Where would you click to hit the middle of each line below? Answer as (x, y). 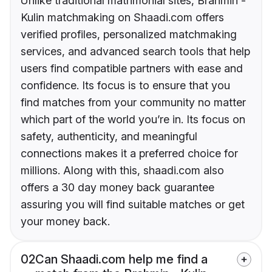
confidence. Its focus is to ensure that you (125, 86)
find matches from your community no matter (133, 103)
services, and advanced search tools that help (135, 52)
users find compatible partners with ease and (132, 69)
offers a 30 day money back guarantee (117, 188)
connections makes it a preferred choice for (129, 154)
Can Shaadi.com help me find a (121, 260)
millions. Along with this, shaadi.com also (122, 171)
